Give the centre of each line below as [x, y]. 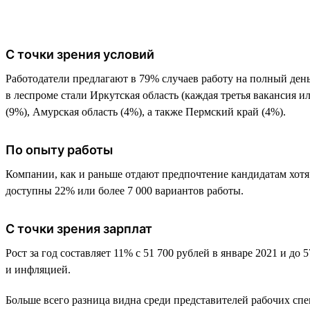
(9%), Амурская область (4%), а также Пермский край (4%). [146, 111]
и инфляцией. [38, 269]
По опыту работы [59, 149]
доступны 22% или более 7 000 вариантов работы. [125, 190]
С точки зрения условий [80, 54]
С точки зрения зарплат [79, 228]
